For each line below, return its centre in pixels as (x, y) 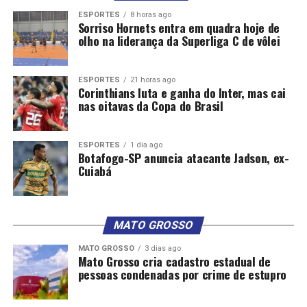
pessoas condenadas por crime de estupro (182, 274)
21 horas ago (152, 80)
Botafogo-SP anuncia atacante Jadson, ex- (183, 158)
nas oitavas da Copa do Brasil (150, 106)
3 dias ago (162, 249)
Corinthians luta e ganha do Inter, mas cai (182, 93)
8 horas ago (150, 15)
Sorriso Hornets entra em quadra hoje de (179, 28)
